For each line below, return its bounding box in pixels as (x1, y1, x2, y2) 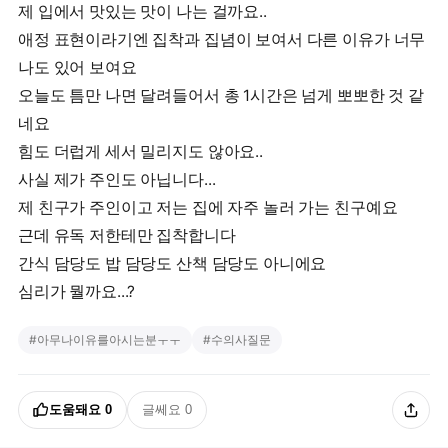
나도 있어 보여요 (18, 58, 137, 77)
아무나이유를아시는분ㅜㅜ (37, 331, 181, 347)
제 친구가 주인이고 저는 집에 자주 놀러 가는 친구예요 (18, 198, 398, 217)
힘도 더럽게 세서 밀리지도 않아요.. (18, 142, 263, 161)
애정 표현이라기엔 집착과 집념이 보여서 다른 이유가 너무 (18, 30, 426, 49)
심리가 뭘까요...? (18, 282, 136, 301)
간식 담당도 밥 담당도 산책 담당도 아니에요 (18, 254, 327, 273)
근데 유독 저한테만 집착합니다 (18, 226, 236, 245)
